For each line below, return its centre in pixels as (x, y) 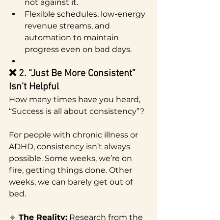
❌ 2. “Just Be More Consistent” (73, 73)
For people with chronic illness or (74, 135)
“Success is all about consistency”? (77, 111)
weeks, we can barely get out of (72, 182)
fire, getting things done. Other (71, 170)
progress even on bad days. (78, 49)
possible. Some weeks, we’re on (71, 158)
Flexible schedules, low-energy (86, 14)
